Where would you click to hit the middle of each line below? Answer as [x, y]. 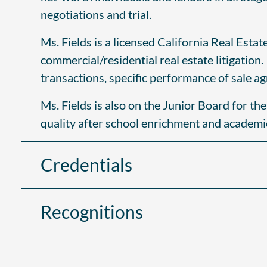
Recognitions [92, 212]
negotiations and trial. [97, 15]
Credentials [86, 165]
